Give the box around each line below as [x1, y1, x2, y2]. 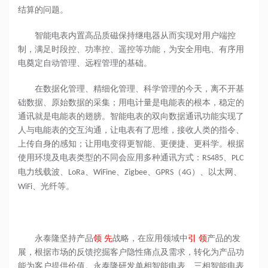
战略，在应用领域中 [112, 233, 188, 243]
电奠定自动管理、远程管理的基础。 [18, 58, 152, 68]
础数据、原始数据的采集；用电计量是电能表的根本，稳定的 [18, 98, 244, 107]
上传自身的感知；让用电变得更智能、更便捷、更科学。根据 [18, 139, 244, 148]
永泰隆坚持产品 [35, 233, 93, 243]
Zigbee [124, 167, 147, 177]
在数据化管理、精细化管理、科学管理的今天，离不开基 [35, 84, 244, 93]
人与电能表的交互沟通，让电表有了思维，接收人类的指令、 [18, 125, 244, 135]
